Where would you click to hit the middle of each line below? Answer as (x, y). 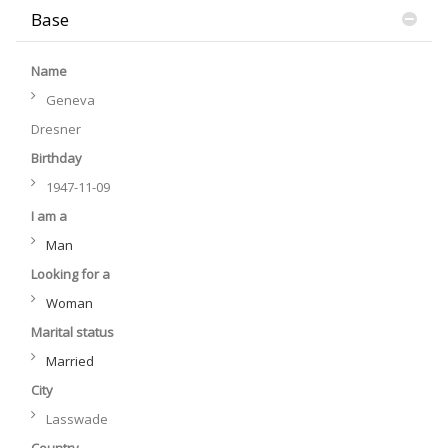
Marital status (72, 332)
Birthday (56, 158)
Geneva (70, 100)
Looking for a (70, 274)
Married (70, 361)
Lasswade (77, 419)
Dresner (56, 129)
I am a (49, 216)
